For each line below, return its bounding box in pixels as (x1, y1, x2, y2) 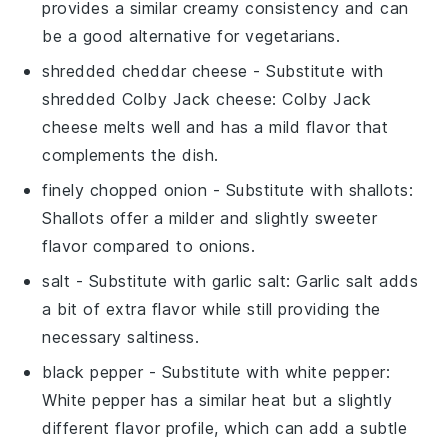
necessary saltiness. (42, 326, 200, 347)
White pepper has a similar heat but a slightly (42, 389, 393, 410)
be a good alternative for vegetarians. (42, 25, 341, 46)
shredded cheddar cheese (42, 60, 248, 81)
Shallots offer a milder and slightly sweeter (42, 207, 378, 228)
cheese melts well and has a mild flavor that (42, 116, 389, 137)
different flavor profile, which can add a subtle (42, 417, 408, 438)
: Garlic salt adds (286, 270, 419, 291)
